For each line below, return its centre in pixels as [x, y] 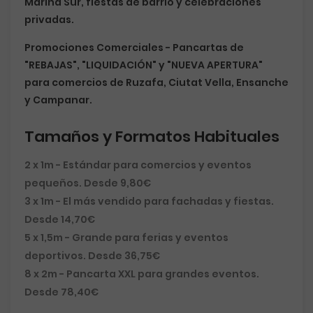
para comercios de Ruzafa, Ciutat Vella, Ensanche [156, 82]
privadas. [49, 20]
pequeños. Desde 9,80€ [88, 183]
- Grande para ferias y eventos [146, 238]
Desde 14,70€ [60, 219]
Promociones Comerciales [94, 48]
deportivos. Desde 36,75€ [92, 256]
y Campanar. [58, 100]
